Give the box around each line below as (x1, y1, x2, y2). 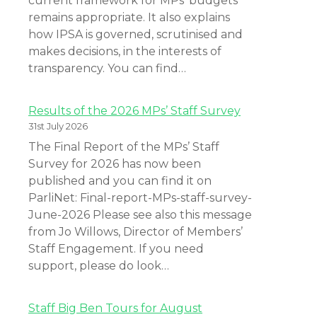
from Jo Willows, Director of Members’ (28, 224, 243, 238)
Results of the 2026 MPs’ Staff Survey (28, 103, 241, 117)
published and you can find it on (28, 173, 212, 188)
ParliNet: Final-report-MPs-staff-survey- (28, 190, 252, 204)
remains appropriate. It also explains (28, 10, 230, 24)
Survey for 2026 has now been (28, 156, 201, 171)
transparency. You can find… (28, 61, 186, 75)
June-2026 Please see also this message (28, 207, 252, 221)
